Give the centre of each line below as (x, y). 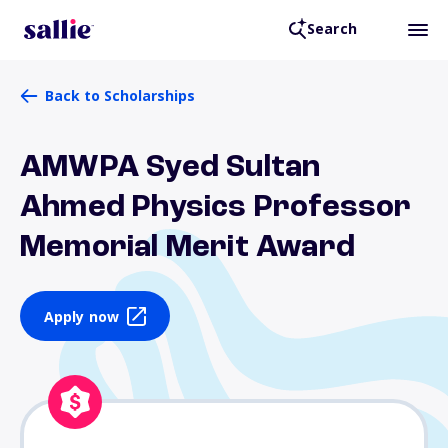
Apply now (81, 316)
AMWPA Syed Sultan (170, 168)
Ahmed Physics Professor (216, 208)
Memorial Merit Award (188, 248)
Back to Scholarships (120, 95)
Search (331, 29)
